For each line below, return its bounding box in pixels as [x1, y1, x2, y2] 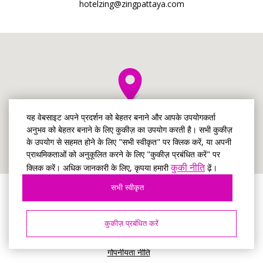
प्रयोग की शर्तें [108, 230, 149, 241]
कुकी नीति [171, 161, 205, 174]
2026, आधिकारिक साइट [92, 213, 166, 224]
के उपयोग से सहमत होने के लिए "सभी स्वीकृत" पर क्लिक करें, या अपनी [26, 136, 231, 147]
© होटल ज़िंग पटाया [99, 201, 158, 213]
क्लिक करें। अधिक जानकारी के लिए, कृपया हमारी [26, 162, 171, 173]
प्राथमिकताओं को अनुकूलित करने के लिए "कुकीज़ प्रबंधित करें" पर [26, 149, 220, 160]
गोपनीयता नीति [107, 247, 150, 258]
